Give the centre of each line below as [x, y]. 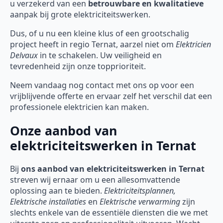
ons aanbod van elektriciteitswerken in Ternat [113, 168]
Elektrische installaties [48, 201]
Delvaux [24, 56]
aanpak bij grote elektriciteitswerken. [80, 15]
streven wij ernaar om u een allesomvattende [95, 179]
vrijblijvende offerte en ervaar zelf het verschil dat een [111, 96]
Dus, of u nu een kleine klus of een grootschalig [100, 34]
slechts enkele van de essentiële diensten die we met [109, 212]
